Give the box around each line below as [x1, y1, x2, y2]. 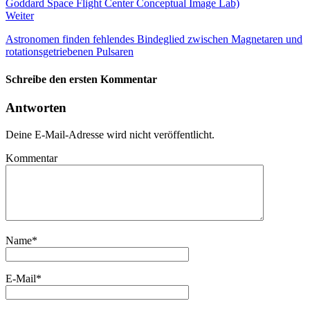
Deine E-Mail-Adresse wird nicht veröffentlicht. [6, 128, 215, 140]
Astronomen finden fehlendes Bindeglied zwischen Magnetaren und [6, 33, 302, 46]
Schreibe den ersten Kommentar [6, 73, 157, 85]
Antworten [6, 100, 66, 115]
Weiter [6, 10, 34, 22]
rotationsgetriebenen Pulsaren [6, 46, 134, 58]
